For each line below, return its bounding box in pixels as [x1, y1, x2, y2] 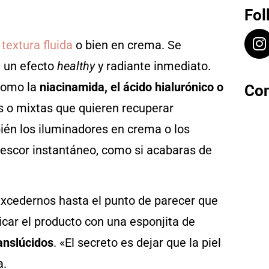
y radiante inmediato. [95, 58, 211, 73]
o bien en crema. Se [73, 37, 181, 52]
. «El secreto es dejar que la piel [53, 235, 221, 250]
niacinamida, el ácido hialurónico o [40, 79, 223, 94]
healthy [57, 58, 95, 73]
